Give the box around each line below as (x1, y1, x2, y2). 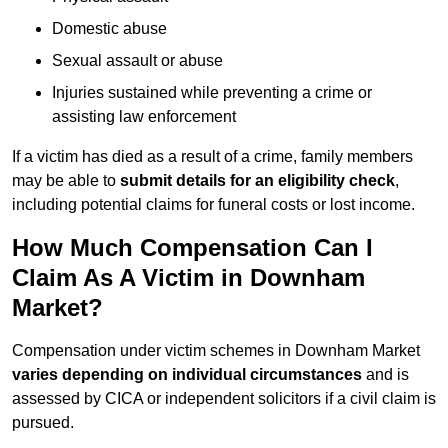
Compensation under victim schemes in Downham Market (12, 342, 420, 360)
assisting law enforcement (52, 108, 236, 126)
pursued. (12, 414, 74, 432)
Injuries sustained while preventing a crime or (52, 84, 372, 102)
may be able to (12, 172, 120, 190)
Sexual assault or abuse (52, 52, 223, 70)
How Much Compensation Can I (12, 234, 373, 262)
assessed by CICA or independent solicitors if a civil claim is (12, 390, 436, 408)
